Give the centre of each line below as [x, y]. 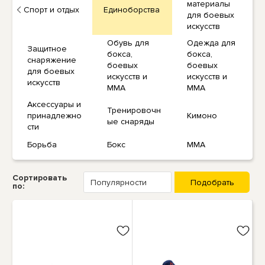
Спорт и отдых [52, 9]
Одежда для [211, 43]
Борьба [42, 144]
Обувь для [128, 43]
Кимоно [202, 116]
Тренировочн [134, 110]
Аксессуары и [54, 105]
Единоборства [132, 9]
